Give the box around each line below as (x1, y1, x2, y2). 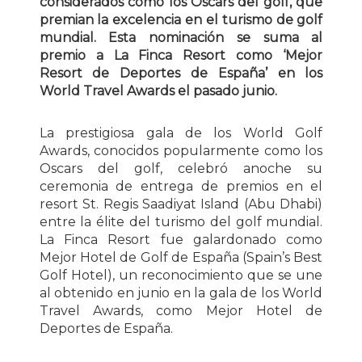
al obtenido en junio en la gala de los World (39, 284, 323, 301)
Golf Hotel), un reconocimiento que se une (39, 267, 323, 283)
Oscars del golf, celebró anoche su (39, 160, 323, 176)
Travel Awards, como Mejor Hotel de (39, 302, 323, 318)
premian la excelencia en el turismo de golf (39, 11, 323, 27)
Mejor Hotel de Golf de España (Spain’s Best (39, 249, 323, 265)
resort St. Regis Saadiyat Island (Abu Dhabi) (39, 196, 323, 212)
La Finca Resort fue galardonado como (39, 231, 323, 247)
